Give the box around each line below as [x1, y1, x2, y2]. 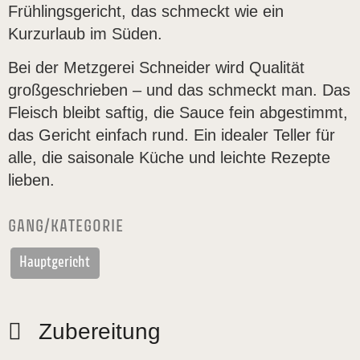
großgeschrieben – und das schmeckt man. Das [8, 81, 350, 100]
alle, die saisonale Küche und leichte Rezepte [8, 149, 330, 167]
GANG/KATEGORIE [8, 217, 124, 237]
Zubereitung [39, 319, 161, 345]
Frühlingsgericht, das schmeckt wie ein [8, 2, 284, 20]
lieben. [8, 171, 55, 190]
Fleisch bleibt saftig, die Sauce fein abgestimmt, [8, 104, 348, 122]
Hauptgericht [19, 254, 91, 272]
